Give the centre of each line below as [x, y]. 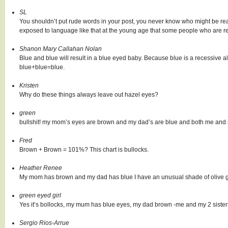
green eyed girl [40, 195]
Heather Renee [41, 168]
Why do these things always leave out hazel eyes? [89, 95]
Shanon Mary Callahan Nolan [61, 49]
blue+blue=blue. [42, 67]
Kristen [29, 85]
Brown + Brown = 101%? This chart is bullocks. [84, 150]
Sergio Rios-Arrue [44, 223]
